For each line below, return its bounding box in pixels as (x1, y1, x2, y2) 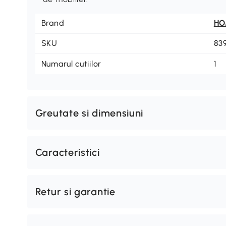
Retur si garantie (35, 185, 116, 198)
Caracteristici (35, 146, 100, 158)
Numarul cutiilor (41, 59, 101, 69)
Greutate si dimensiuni (35, 106, 144, 119)
